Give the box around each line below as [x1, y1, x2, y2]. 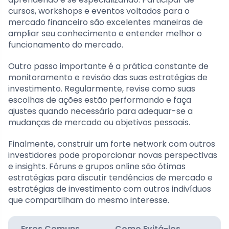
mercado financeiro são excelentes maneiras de [8, 16, 203, 28]
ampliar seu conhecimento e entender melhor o [8, 27, 202, 39]
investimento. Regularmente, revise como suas [8, 82, 195, 95]
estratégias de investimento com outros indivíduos [8, 182, 211, 195]
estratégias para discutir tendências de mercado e [8, 171, 213, 184]
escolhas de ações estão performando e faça [8, 94, 191, 106]
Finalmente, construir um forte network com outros [8, 138, 215, 150]
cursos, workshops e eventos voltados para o [8, 5, 190, 17]
